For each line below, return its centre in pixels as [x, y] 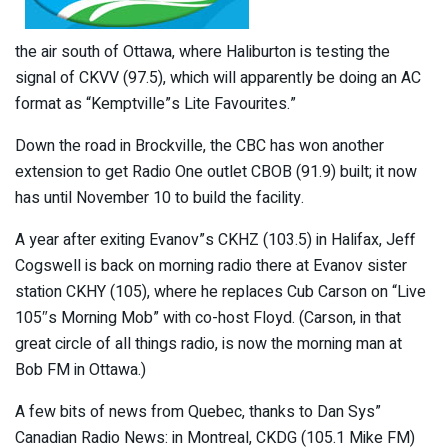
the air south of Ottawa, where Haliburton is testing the [202, 51]
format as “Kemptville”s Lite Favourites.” [155, 103]
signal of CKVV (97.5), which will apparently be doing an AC [218, 77]
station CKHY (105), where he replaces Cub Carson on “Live [220, 291]
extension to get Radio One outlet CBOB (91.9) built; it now [216, 171]
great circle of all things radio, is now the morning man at [208, 343]
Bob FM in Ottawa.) [80, 369]
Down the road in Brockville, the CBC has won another [199, 145]
